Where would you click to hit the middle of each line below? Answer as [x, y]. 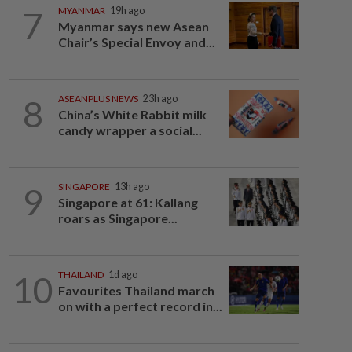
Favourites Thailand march [136, 290]
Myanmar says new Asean [133, 26]
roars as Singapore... [117, 218]
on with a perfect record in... [140, 306]
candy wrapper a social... [130, 130]
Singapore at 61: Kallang [128, 202]
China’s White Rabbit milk [132, 114]
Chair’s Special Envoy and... [136, 42]
